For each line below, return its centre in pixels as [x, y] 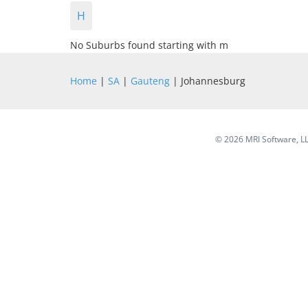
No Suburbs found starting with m [149, 45]
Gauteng [150, 81]
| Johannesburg [208, 81]
